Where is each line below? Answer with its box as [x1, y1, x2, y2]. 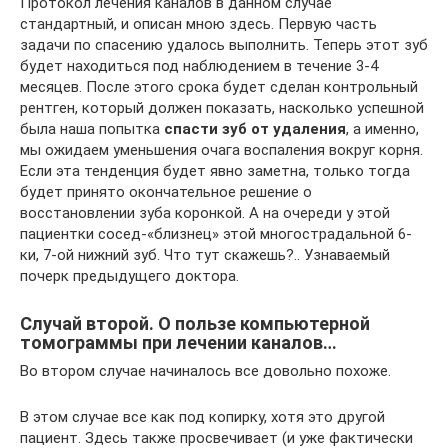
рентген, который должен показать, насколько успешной [20, 99, 424, 117]
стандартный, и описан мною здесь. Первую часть [20, 15, 377, 33]
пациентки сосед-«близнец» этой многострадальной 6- [20, 225, 412, 243]
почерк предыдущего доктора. [20, 267, 239, 285]
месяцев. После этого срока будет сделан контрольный [20, 78, 418, 96]
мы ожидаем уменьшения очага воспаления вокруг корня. [20, 141, 423, 159]
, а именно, [346, 120, 419, 138]
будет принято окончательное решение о [20, 183, 312, 201]
